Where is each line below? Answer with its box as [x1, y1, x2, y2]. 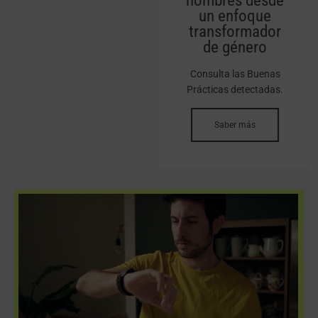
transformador [189, 22, 281, 42]
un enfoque [199, 6, 271, 26]
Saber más [214, 120, 256, 131]
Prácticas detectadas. [187, 84, 283, 96]
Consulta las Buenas [190, 68, 280, 80]
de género [203, 38, 267, 57]
